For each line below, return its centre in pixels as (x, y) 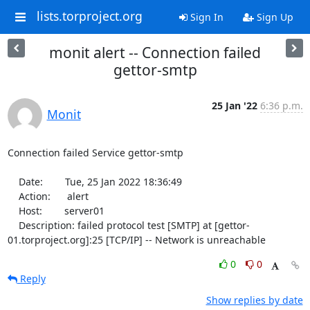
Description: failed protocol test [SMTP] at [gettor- (13, 225)
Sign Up (273, 17)
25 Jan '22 (234, 106)
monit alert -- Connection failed (155, 53)
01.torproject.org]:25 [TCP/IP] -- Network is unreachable (136, 240)
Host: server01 (13, 211)
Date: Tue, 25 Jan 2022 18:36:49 (13, 182)
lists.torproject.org (89, 16)
